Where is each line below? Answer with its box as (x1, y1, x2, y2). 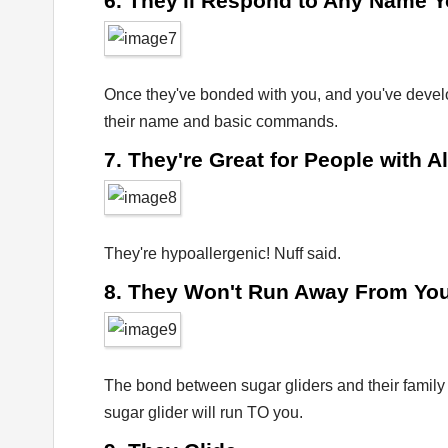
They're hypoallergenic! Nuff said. (104, 245, 341, 262)
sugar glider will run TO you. (104, 404, 303, 421)
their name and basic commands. (104, 113, 338, 130)
